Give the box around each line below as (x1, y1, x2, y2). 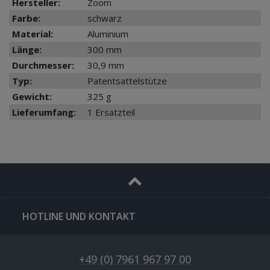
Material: (12, 28, 53, 40)
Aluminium (87, 28, 128, 40)
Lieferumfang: (12, 106, 76, 119)
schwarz (87, 12, 122, 25)
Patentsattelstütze (87, 75, 167, 87)
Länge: (12, 43, 42, 56)
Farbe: (12, 12, 40, 25)
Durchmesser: (12, 59, 74, 72)
